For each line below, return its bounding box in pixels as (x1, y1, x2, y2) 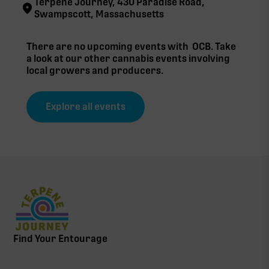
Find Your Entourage (13, 232, 108, 244)
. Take (211, 41, 236, 53)
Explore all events (46, 101, 125, 113)
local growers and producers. (26, 65, 163, 77)
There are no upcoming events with (26, 41, 192, 53)
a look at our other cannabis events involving (26, 53, 230, 65)
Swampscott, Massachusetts (34, 8, 164, 20)
